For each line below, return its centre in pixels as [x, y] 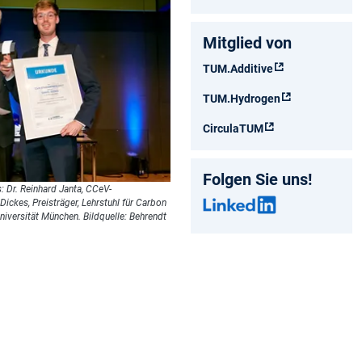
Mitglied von [247, 42]
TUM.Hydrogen [242, 98]
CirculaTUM [233, 128]
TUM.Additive [238, 68]
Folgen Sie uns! [257, 179]
